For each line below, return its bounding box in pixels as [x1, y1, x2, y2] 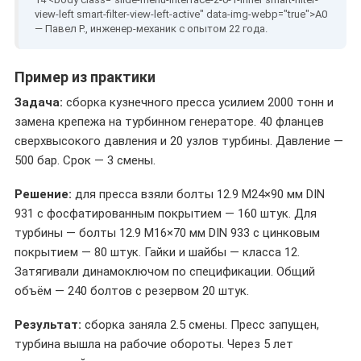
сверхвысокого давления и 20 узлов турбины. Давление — [15, 134, 343, 148]
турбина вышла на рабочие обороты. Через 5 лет [15, 337, 293, 351]
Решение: [15, 187, 72, 201]
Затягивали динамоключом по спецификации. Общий [15, 264, 315, 279]
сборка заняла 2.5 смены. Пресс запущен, [81, 317, 319, 332]
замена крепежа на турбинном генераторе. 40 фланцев [15, 114, 324, 129]
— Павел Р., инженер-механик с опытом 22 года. [35, 23, 268, 35]
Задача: [15, 95, 63, 110]
